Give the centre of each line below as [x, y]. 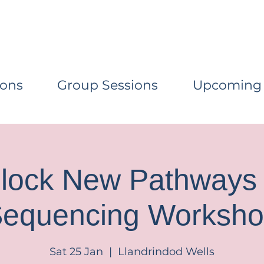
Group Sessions [108, 85]
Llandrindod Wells [166, 251]
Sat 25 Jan [76, 251]
